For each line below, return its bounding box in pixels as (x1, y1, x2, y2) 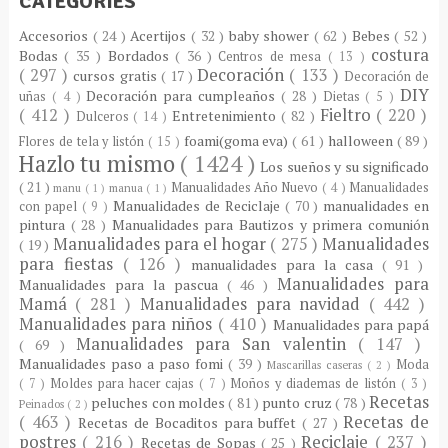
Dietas (322, 87, 366, 105)
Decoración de (343, 67, 430, 85)
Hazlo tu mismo (18, 148, 181, 178)
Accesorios (18, 25, 93, 45)
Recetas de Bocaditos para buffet (78, 412, 303, 432)
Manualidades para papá (272, 314, 430, 334)
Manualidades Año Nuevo (170, 178, 322, 196)
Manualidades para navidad (140, 292, 369, 315)
